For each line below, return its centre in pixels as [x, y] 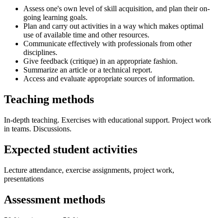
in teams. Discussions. [38, 129]
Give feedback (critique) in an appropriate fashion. [100, 61]
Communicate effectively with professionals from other [108, 44]
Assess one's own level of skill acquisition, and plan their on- [117, 9]
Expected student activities [71, 149]
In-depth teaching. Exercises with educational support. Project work [108, 120]
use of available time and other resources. [86, 35]
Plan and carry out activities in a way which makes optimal [113, 26]
